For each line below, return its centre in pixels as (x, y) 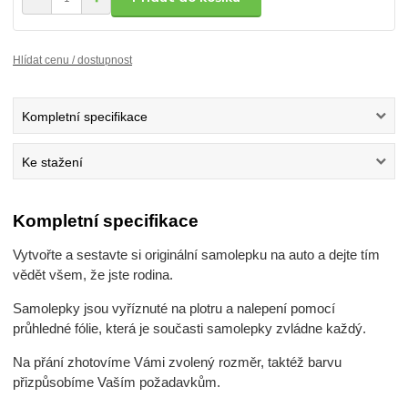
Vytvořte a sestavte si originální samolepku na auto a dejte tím (197, 255)
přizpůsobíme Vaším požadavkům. (117, 382)
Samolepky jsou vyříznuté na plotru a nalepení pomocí (174, 309)
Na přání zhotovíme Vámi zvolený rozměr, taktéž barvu (178, 362)
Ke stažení (53, 163)
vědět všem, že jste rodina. (95, 275)
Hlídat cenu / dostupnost (73, 60)
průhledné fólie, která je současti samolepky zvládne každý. (190, 329)
